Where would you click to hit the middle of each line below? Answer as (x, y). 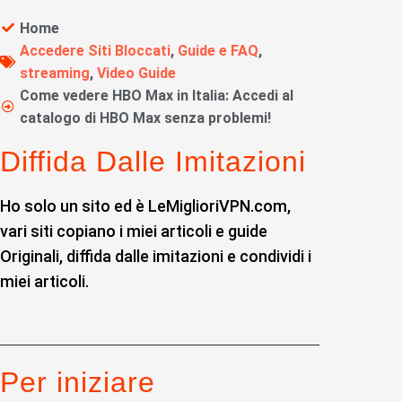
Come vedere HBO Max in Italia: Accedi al (157, 95)
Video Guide (137, 73)
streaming (55, 73)
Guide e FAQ (218, 50)
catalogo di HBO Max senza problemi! (146, 118)
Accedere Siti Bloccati (96, 50)
